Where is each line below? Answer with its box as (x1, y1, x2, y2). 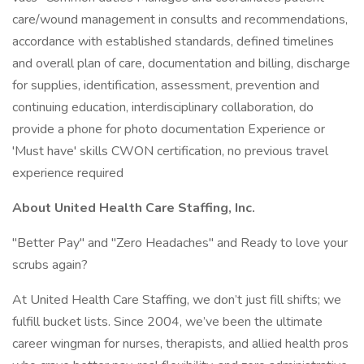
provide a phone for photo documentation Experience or (12, 120, 325, 138)
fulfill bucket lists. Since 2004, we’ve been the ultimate (12, 313, 323, 331)
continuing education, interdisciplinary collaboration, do (12, 98, 314, 116)
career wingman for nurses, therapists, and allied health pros (12, 335, 349, 353)
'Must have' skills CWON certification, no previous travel (12, 142, 328, 160)
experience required (12, 164, 123, 182)
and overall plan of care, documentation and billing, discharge (12, 54, 350, 72)
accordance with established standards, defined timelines (12, 32, 334, 50)
